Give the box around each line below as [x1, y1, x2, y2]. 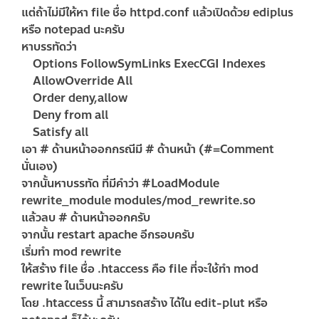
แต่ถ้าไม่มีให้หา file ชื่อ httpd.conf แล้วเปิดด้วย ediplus [21, 3, 293, 21]
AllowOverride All [21, 71, 132, 90]
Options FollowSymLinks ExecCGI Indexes [21, 54, 266, 73]
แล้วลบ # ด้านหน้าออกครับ [21, 208, 150, 226]
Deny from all [21, 105, 108, 124]
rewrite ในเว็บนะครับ [21, 276, 123, 295]
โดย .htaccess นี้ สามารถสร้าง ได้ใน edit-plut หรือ [21, 293, 268, 312]
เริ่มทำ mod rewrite [21, 242, 121, 261]
